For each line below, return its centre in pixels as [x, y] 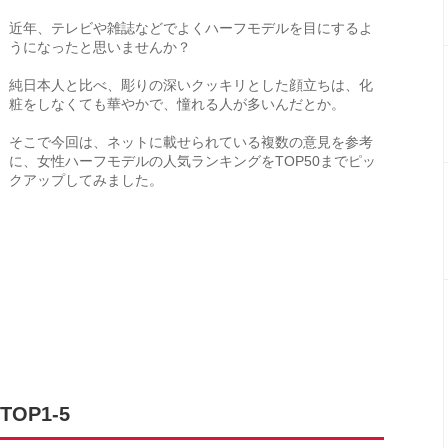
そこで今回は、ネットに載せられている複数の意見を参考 [191, 142]
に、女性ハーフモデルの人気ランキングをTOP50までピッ [192, 161]
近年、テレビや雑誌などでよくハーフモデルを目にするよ [191, 28]
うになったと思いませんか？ [100, 47]
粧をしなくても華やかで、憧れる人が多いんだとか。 [177, 104]
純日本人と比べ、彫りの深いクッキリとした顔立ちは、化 [191, 85]
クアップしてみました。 [86, 180]
